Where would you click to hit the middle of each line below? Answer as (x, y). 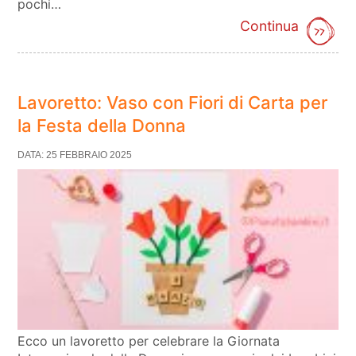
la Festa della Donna (102, 126)
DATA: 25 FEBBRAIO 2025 (75, 155)
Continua (269, 26)
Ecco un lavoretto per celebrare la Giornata (149, 341)
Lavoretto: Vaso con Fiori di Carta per (173, 103)
